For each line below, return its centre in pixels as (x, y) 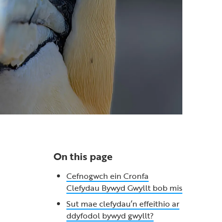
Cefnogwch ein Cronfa (107, 176)
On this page (83, 156)
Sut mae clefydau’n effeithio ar (123, 204)
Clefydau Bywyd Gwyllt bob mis (124, 188)
